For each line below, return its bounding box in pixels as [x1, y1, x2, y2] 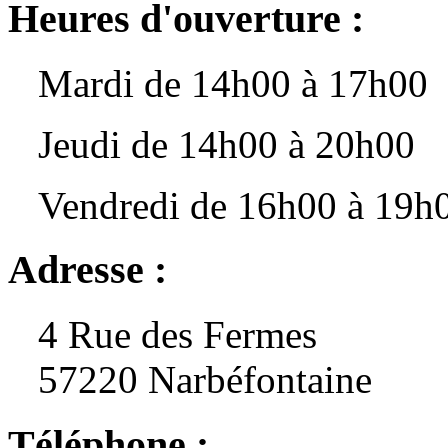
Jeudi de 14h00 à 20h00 [38, 122, 415, 166]
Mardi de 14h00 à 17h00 [38, 61, 428, 105]
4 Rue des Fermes [38, 312, 317, 356]
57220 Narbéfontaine [38, 357, 372, 401]
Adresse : [8, 247, 167, 293]
